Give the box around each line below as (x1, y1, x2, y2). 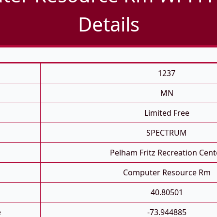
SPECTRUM (146, 127, 187, 139)
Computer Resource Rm (123, 167, 211, 178)
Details (77, 11, 139, 38)
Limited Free (144, 108, 189, 119)
